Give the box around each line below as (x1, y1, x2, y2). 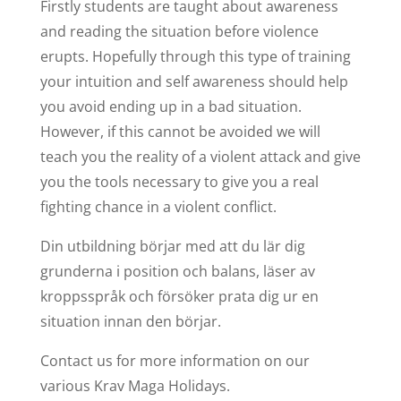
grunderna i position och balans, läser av (39, 260, 315, 281)
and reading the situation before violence (39, 21, 319, 41)
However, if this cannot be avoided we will (39, 121, 320, 141)
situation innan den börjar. (39, 311, 221, 331)
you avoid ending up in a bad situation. (39, 96, 305, 116)
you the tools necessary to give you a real (39, 171, 319, 192)
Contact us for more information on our (39, 350, 310, 371)
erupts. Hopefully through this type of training (39, 46, 351, 66)
